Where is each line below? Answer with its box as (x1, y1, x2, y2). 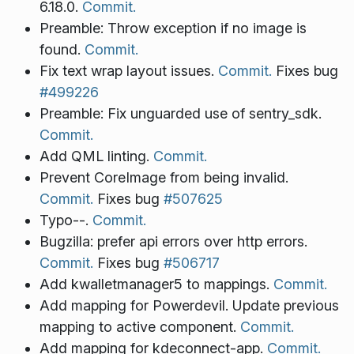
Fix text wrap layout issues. (39, 62, 218, 79)
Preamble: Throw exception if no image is (39, 19, 307, 36)
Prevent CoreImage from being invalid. (39, 168, 288, 186)
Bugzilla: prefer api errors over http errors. (39, 232, 307, 250)
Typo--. (39, 211, 92, 228)
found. (39, 40, 85, 58)
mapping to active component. (39, 318, 240, 335)
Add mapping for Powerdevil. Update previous (39, 296, 339, 314)
